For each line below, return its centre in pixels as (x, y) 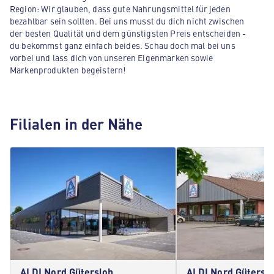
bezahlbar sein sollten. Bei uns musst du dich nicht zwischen (127, 21)
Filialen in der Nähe (76, 124)
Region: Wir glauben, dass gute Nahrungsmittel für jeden (120, 9)
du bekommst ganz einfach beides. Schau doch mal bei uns (123, 45)
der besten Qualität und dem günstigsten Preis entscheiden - (128, 33)
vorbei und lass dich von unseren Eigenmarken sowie (112, 57)
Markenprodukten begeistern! (68, 70)
